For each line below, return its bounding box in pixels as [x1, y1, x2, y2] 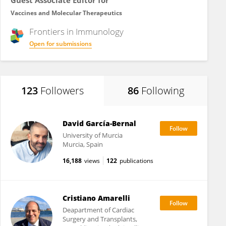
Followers [40, 84, 84, 97]
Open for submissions [29, 39, 92, 48]
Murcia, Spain [62, 140, 103, 149]
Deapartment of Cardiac [62, 205, 134, 214]
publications [119, 156, 153, 165]
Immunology [76, 26, 124, 37]
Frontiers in [29, 26, 76, 37]
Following [141, 84, 184, 97]
